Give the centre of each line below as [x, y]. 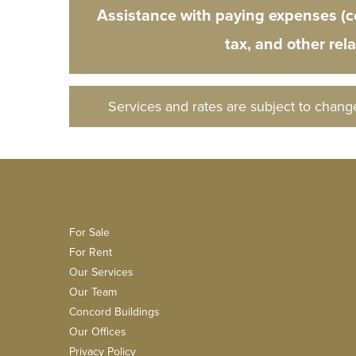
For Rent [91, 252]
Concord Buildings [114, 311]
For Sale [89, 232]
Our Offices [98, 331]
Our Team [93, 291]
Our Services [101, 271]
